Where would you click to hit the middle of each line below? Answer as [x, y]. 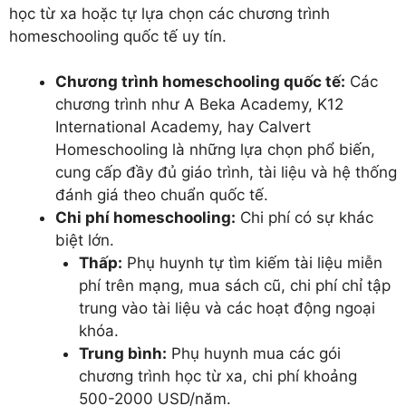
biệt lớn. [85, 241]
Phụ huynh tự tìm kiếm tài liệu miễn [252, 263]
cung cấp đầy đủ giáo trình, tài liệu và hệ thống [226, 173]
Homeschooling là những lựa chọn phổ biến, [215, 150]
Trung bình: [122, 354]
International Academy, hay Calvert [183, 127]
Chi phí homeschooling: [145, 218]
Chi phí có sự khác [304, 218]
